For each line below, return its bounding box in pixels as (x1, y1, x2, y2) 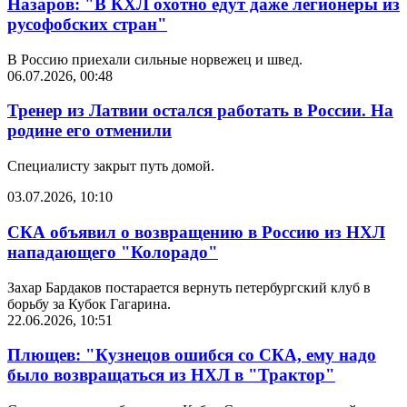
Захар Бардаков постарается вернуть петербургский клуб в (7, 279, 371, 295)
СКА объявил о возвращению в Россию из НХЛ (7, 222, 385, 242)
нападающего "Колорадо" (7, 242, 218, 262)
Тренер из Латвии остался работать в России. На (7, 101, 393, 121)
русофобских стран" (7, 14, 167, 34)
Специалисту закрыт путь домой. (7, 158, 214, 174)
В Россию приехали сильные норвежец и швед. (7, 51, 303, 67)
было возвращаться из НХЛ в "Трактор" (7, 365, 335, 385)
